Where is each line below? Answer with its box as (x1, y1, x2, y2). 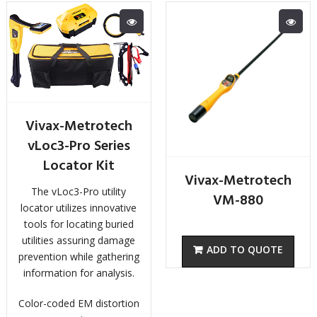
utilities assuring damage (22, 233, 136, 247)
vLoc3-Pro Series (27, 134, 130, 158)
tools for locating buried (23, 217, 134, 231)
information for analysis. (23, 265, 134, 279)
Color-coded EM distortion (18, 296, 139, 310)
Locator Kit (42, 154, 115, 178)
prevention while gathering (18, 249, 139, 263)
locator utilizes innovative (21, 200, 137, 214)
